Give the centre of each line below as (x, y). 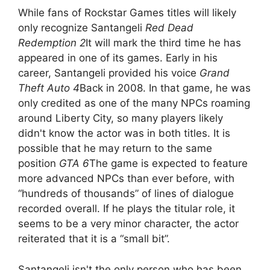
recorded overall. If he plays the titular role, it (127, 209)
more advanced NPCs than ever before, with (126, 179)
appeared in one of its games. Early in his (118, 58)
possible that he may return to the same (115, 149)
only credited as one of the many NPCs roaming (134, 103)
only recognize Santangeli (82, 28)
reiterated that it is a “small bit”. (94, 239)
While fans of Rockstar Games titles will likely (127, 13)
